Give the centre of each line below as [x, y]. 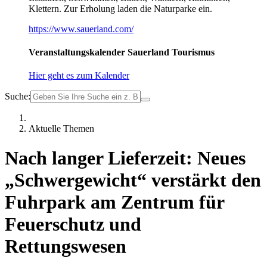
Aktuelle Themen [61, 129]
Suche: [18, 97]
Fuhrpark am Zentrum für [114, 202]
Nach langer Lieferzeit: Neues [125, 158]
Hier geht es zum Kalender [79, 76]
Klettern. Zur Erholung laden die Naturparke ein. [120, 8]
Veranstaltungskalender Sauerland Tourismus [122, 52]
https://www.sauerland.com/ [81, 29]
